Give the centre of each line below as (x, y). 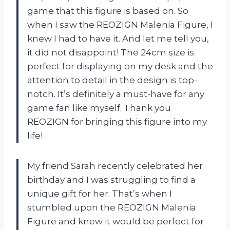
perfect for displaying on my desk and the (120, 66)
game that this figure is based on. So (108, 11)
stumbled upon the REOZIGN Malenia (112, 207)
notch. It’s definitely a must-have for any (116, 94)
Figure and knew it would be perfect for (116, 221)
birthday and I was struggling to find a (111, 179)
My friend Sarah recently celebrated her (115, 166)
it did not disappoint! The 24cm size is (111, 52)
